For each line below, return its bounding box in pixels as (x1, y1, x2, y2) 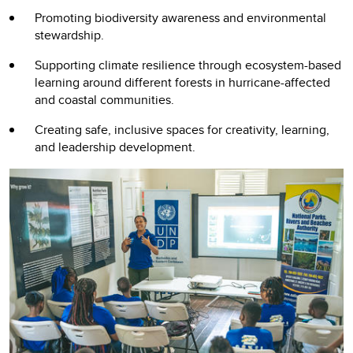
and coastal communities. (35, 91, 174, 110)
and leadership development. (35, 138, 199, 157)
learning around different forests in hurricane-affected (35, 73, 330, 92)
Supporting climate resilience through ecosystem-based (35, 56, 341, 75)
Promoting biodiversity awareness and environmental (35, 9, 326, 28)
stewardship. (35, 26, 104, 45)
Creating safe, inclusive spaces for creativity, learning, (35, 121, 329, 139)
